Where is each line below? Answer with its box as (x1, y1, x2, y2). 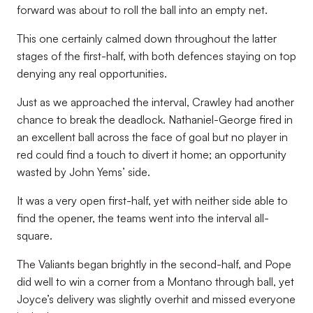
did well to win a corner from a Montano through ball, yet (17, 275, 294, 289)
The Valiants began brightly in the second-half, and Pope (17, 257, 291, 271)
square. (17, 228, 52, 242)
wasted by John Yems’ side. (17, 165, 150, 179)
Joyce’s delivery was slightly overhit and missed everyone (17, 292, 296, 306)
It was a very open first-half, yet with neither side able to (17, 194, 288, 208)
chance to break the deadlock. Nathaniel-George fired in (17, 112, 293, 126)
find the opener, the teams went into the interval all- (17, 211, 269, 225)
